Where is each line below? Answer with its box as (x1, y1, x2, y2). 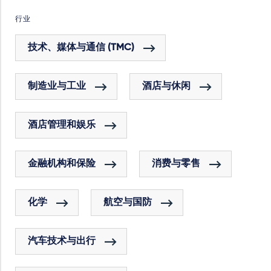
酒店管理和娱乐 (28, 120, 96, 130)
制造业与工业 (28, 82, 86, 91)
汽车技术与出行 (28, 237, 96, 246)
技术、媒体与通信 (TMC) (28, 43, 134, 53)
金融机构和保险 (28, 159, 96, 169)
